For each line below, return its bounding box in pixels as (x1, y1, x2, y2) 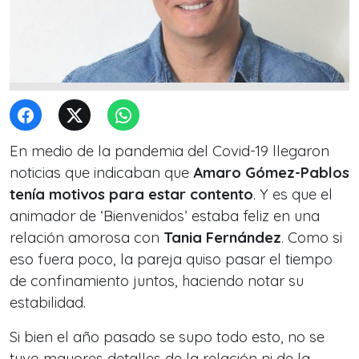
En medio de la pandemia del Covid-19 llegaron (10, 142, 329, 160)
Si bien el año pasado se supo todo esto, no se (10, 328, 325, 346)
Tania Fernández (163, 228, 281, 247)
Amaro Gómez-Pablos (189, 163, 349, 182)
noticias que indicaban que (10, 163, 189, 182)
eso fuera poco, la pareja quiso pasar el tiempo (10, 250, 333, 268)
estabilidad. (10, 293, 86, 312)
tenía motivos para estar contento (10, 185, 253, 204)
